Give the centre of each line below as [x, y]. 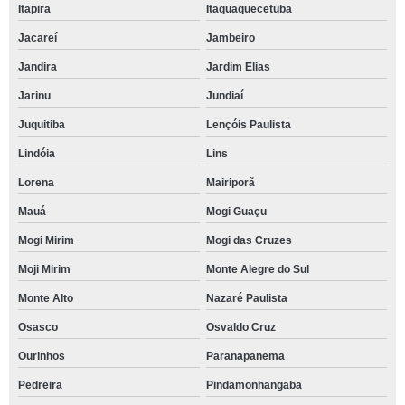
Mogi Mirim [46, 240]
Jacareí [38, 38]
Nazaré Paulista [246, 298]
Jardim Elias [238, 67]
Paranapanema [245, 356]
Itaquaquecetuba [249, 9]
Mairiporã [230, 183]
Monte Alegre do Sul [257, 269]
